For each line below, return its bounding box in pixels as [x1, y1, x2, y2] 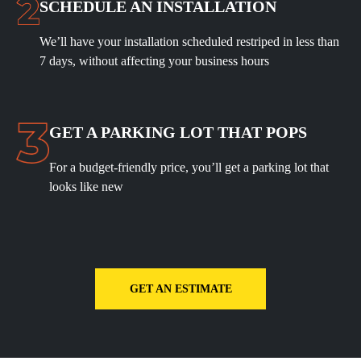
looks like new [49, 180, 124, 194]
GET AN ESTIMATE [129, 283, 232, 296]
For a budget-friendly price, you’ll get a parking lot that [49, 160, 330, 175]
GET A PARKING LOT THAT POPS [49, 123, 308, 142]
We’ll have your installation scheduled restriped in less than [39, 35, 339, 49]
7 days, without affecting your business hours [39, 54, 269, 68]
